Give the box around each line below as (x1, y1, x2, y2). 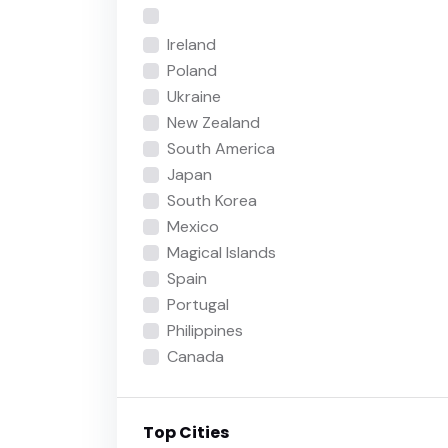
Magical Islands (166, 241, 276, 263)
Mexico (166, 215, 219, 237)
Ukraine (166, 85, 221, 107)
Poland (166, 59, 217, 81)
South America (166, 137, 275, 159)
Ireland (166, 33, 216, 55)
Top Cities (142, 421, 229, 445)
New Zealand (166, 111, 260, 133)
